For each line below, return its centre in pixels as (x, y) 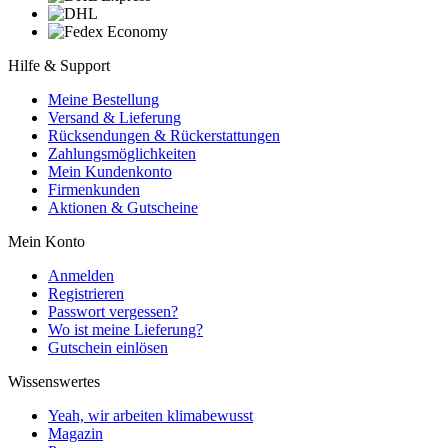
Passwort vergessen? (113, 312)
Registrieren (86, 294)
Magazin (75, 434)
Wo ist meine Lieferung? (125, 330)
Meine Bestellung (103, 100)
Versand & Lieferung (114, 118)
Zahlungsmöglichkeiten (122, 154)
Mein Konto (46, 242)
